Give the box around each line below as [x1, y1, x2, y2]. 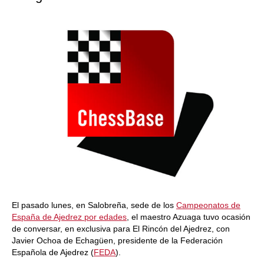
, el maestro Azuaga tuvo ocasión [127, 212, 250, 222]
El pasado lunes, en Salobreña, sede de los [12, 200, 176, 210]
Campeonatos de [176, 200, 240, 210]
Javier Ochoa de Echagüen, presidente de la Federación [12, 236, 223, 245]
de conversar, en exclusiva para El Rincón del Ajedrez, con [12, 224, 230, 233]
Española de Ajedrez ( [12, 247, 94, 257]
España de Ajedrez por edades [12, 212, 127, 222]
